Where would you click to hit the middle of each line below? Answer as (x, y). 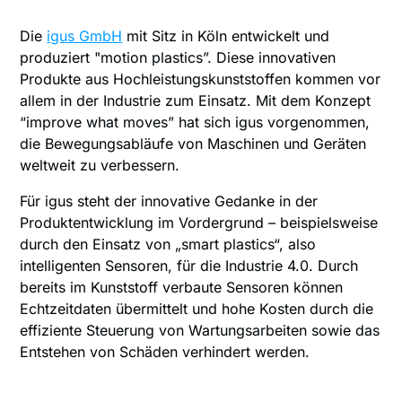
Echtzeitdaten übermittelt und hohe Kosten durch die (197, 309)
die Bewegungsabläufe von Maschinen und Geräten (193, 144)
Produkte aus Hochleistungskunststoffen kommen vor (201, 79)
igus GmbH (85, 36)
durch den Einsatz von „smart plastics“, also (168, 245)
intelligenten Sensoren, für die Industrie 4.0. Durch (189, 266)
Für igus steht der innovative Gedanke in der (169, 201)
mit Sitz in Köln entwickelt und (226, 36)
